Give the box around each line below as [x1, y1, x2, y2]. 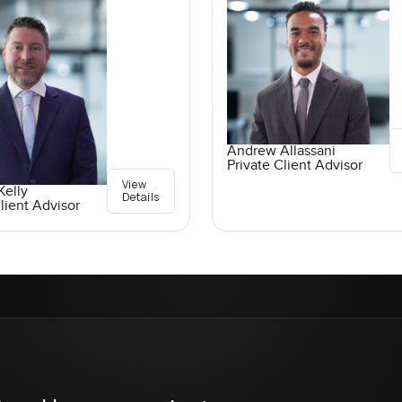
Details [121, 189, 160, 205]
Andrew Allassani [226, 142, 336, 160]
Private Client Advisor [226, 156, 363, 174]
